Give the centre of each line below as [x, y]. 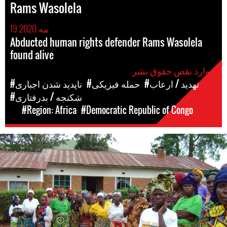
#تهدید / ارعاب [174, 84]
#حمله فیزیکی [116, 84]
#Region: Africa [49, 110]
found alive [32, 55]
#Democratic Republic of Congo [137, 110]
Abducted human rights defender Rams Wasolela [106, 42]
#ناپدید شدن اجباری [49, 84]
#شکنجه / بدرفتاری [49, 97]
